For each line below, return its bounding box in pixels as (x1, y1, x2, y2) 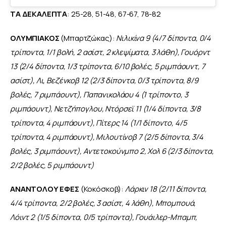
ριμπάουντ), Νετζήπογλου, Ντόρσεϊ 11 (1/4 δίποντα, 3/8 (10, 103, 202, 114)
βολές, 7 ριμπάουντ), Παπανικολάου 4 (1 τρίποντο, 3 (10, 89, 190, 100)
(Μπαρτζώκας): (59, 32, 117, 43)
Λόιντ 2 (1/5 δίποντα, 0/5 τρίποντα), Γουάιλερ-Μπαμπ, (10, 212, 199, 223)
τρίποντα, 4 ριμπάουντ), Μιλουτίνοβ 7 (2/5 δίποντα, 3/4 (10, 131, 205, 142)
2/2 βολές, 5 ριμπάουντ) (10, 159, 94, 171)
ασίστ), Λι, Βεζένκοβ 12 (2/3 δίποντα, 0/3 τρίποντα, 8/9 (10, 75, 200, 86)
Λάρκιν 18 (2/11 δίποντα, (125, 184, 208, 195)
